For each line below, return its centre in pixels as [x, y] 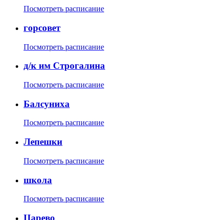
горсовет [42, 27]
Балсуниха [47, 104]
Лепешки [43, 142]
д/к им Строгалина [64, 66]
